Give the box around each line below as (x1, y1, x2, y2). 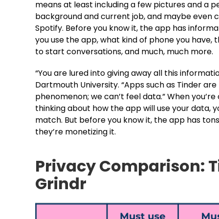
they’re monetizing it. (35, 126, 116, 137)
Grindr (35, 173, 87, 195)
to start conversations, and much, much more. (35, 46, 213, 57)
